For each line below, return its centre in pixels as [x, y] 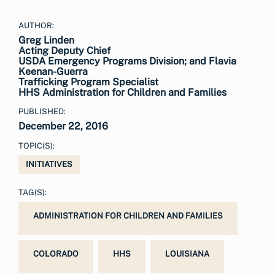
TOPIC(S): [37, 146]
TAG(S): [33, 192]
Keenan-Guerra [53, 72]
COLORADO [56, 254]
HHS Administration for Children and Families [122, 92]
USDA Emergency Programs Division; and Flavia [127, 61]
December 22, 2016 [63, 126]
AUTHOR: [36, 25]
